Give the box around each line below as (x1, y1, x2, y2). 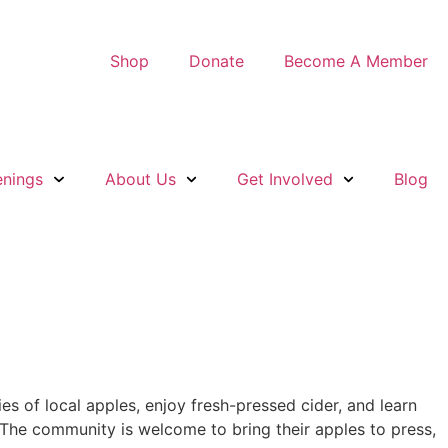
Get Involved (236, 169, 333, 190)
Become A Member (284, 51, 428, 72)
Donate (189, 51, 244, 72)
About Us (104, 169, 176, 190)
